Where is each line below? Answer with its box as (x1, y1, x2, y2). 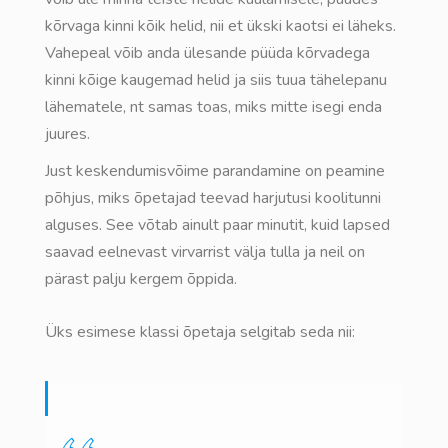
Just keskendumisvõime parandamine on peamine (45, 160, 385, 182)
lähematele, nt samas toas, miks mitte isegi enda (45, 96, 382, 118)
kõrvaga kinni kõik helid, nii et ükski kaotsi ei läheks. (45, 15, 396, 37)
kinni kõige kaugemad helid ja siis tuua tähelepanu (45, 69, 387, 91)
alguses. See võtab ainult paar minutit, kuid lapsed (45, 214, 390, 236)
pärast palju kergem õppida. (45, 268, 237, 290)
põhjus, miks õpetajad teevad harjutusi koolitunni (45, 187, 381, 209)
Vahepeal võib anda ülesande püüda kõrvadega (45, 42, 370, 64)
